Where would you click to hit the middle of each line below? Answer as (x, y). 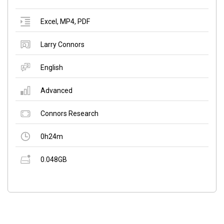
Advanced (56, 90)
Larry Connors (62, 44)
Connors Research (69, 113)
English (52, 67)
